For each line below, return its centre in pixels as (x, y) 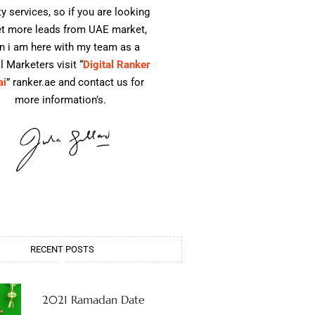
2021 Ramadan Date (93, 299)
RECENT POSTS (62, 249)
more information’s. (62, 100)
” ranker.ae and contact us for (75, 82)
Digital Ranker (117, 65)
